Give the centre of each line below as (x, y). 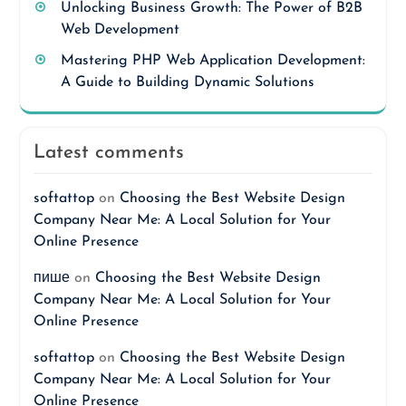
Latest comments (108, 153)
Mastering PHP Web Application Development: (213, 61)
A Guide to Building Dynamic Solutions (187, 82)
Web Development (120, 30)
